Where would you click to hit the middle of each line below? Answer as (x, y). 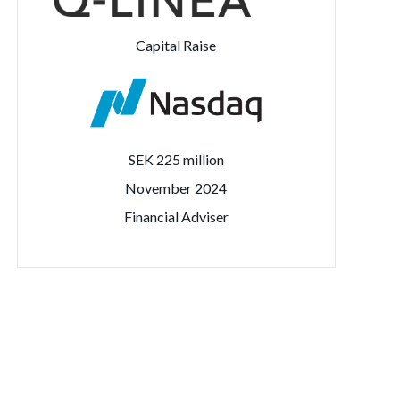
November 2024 (176, 188)
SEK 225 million (176, 159)
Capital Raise (176, 45)
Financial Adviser (176, 217)
